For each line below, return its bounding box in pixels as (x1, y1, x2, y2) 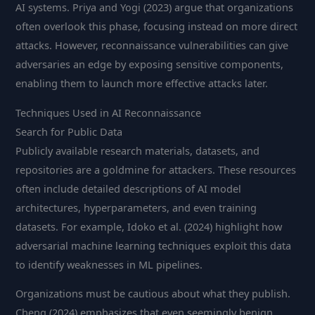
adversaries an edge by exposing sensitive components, (15, 57, 284, 72)
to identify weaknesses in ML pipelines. (15, 257, 203, 271)
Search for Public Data (15, 124, 123, 139)
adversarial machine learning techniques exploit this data (15, 238, 292, 252)
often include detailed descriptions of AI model (15, 181, 242, 195)
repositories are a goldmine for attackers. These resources (15, 162, 297, 176)
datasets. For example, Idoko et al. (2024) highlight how (15, 219, 283, 233)
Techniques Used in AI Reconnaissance (15, 105, 202, 120)
